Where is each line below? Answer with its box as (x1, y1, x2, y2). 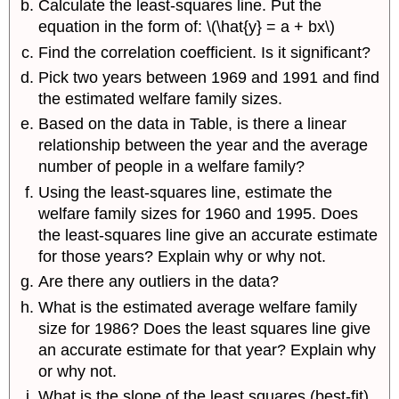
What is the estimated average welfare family (38, 297, 358, 316)
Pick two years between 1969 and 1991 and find (38, 69, 380, 87)
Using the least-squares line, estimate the (38, 183, 333, 201)
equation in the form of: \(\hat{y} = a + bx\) (38, 18, 336, 37)
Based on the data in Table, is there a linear (38, 115, 347, 134)
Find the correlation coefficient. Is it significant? (38, 43, 371, 61)
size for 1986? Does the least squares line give (38, 319, 371, 338)
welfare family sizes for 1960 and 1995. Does (38, 204, 359, 223)
